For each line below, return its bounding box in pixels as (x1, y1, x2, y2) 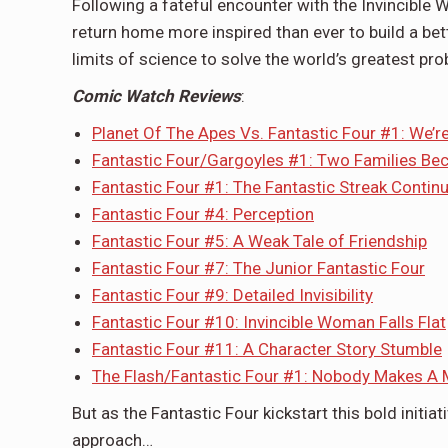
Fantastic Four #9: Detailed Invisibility (92, 284, 373, 305)
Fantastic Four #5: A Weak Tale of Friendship (92, 230, 427, 251)
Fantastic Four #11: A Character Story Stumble (92, 338, 442, 359)
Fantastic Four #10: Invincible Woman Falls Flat (92, 311, 446, 332)
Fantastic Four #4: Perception (92, 203, 314, 224)
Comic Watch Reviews (72, 85, 241, 106)
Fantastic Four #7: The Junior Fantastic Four (92, 257, 425, 278)
